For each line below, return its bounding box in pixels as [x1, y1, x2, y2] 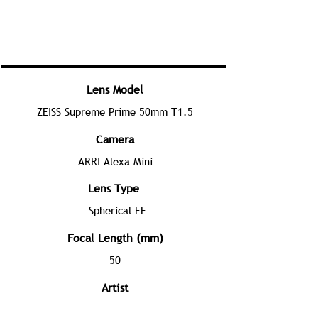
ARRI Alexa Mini [77, 154, 153, 168]
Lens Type [88, 180, 139, 196]
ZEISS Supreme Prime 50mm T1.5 [37, 104, 193, 119]
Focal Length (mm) [67, 230, 163, 246]
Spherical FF [88, 203, 146, 217]
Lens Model [87, 82, 143, 97]
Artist [102, 280, 128, 295]
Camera [96, 131, 134, 147]
